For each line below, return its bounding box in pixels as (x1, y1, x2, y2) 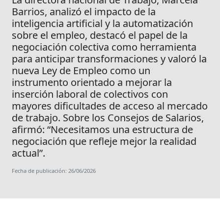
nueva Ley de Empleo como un (12, 64, 150, 78)
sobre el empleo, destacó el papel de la (12, 28, 188, 42)
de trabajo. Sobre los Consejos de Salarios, (12, 111, 204, 125)
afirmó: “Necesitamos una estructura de (12, 123, 193, 137)
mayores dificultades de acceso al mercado (12, 99, 208, 113)
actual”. (12, 146, 45, 160)
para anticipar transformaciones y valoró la (12, 52, 207, 66)
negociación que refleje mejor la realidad (12, 135, 196, 148)
